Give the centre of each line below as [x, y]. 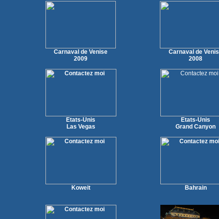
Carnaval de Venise [81, 52]
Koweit [81, 188]
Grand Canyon [196, 127]
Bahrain [196, 188]
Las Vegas [81, 127]
